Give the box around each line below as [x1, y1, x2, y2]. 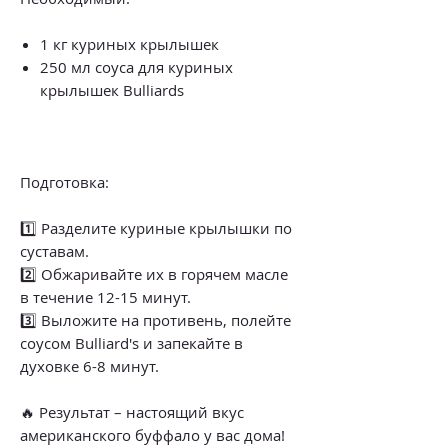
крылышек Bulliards [40, 79, 184, 100]
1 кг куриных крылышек [40, 33, 219, 54]
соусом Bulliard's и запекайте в [20, 332, 243, 353]
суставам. [20, 240, 89, 261]
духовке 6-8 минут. [20, 355, 159, 376]
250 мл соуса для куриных [40, 56, 233, 77]
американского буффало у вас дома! [20, 424, 285, 445]
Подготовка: [20, 171, 109, 192]
